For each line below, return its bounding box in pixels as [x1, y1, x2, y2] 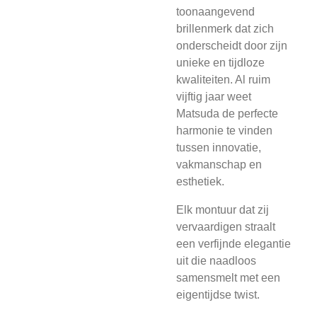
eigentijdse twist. [176, 289, 260, 301]
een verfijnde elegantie [176, 238, 291, 250]
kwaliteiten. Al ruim [176, 74, 270, 86]
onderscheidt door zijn [176, 40, 287, 52]
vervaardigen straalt [176, 221, 275, 233]
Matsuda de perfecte [176, 108, 278, 120]
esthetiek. [176, 175, 224, 188]
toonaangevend [176, 6, 255, 18]
